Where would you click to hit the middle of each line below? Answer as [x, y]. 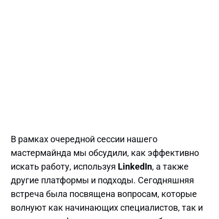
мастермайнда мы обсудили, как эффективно [105, 153]
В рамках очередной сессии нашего [84, 139]
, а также [171, 166]
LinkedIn [135, 166]
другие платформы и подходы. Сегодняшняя [103, 180]
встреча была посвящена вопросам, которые [104, 194]
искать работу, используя [65, 166]
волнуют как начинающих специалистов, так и [107, 207]
